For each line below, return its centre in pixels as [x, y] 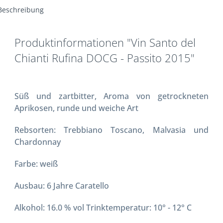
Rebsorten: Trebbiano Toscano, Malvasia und [111, 130]
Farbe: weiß [36, 164]
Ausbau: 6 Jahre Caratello [62, 185]
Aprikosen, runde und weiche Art [77, 108]
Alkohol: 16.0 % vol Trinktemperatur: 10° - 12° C [103, 207]
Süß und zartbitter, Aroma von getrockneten [111, 96]
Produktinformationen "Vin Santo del [105, 42]
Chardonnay [38, 142]
